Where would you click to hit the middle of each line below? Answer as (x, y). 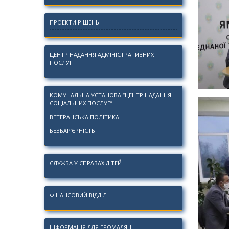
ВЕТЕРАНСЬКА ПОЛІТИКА (84, 117)
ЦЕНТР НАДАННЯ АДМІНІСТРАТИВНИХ (102, 54)
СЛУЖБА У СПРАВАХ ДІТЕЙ (86, 163)
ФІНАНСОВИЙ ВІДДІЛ (78, 195)
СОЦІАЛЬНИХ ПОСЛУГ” (81, 103)
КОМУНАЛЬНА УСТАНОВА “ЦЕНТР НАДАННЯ (110, 95)
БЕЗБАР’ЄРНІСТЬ (72, 131)
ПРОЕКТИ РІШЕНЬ (74, 22)
